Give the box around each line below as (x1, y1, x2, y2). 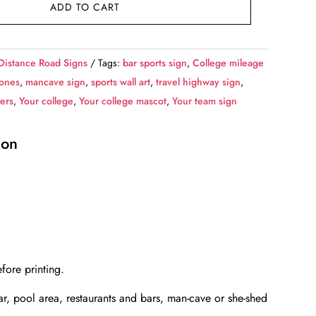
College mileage (193, 56, 265, 71)
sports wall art (91, 75, 151, 90)
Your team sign (172, 94, 238, 109)
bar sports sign (123, 56, 188, 71)
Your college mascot (79, 94, 167, 109)
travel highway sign (156, 75, 241, 90)
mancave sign (25, 75, 86, 90)
